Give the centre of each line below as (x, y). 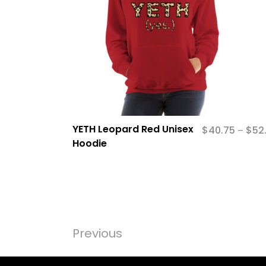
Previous (97, 234)
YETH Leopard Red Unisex (133, 129)
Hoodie (90, 144)
